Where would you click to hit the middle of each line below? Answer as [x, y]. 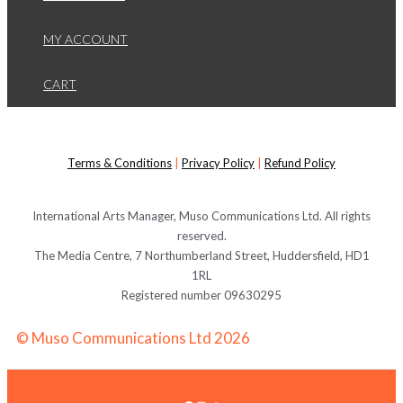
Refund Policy [300, 163]
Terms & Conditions [120, 163]
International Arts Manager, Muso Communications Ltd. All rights [201, 216]
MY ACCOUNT [85, 40]
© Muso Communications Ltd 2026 [133, 338]
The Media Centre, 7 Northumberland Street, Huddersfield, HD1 [201, 256]
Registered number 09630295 [201, 296]
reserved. [201, 236]
